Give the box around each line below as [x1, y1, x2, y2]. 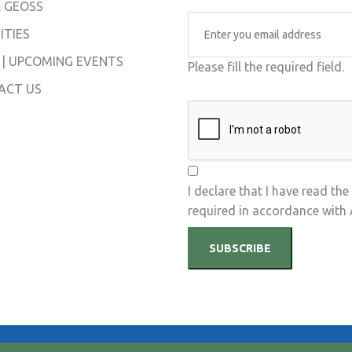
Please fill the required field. [188, 60, 344, 74]
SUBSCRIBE [209, 242, 271, 255]
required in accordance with [188, 203, 350, 218]
